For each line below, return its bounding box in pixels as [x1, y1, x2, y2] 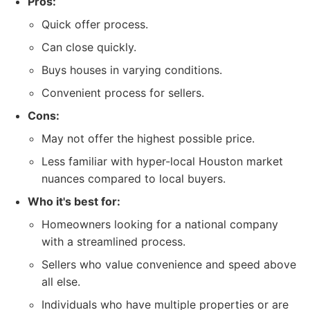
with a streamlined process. [42, 235, 185, 248]
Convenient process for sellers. [42, 86, 204, 100]
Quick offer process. [42, 17, 148, 31]
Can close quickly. [42, 40, 136, 54]
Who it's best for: [28, 194, 120, 208]
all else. [42, 275, 80, 289]
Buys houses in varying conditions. [42, 63, 222, 77]
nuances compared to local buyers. [42, 172, 226, 185]
